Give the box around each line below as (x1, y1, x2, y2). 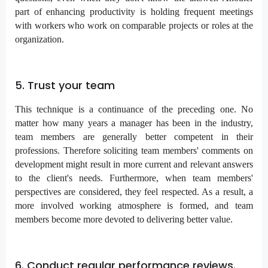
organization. (15, 34, 64, 45)
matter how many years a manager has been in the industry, (15, 117, 253, 128)
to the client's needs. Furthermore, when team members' (15, 172, 253, 183)
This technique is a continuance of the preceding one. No (15, 103, 253, 114)
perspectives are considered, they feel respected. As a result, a (15, 186, 253, 197)
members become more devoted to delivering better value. (15, 214, 233, 224)
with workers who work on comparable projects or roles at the (15, 20, 253, 31)
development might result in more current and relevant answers (15, 159, 253, 169)
